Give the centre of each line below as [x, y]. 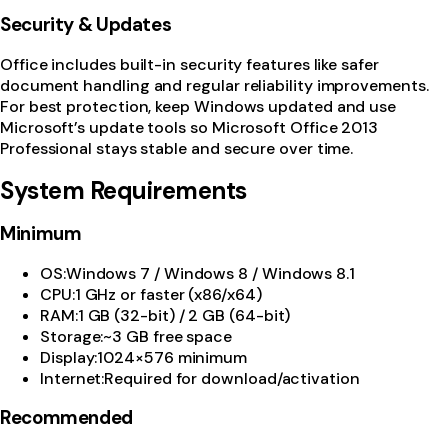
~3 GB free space [168, 337]
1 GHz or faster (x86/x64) [168, 295]
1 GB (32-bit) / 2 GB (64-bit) [184, 316]
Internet [71, 379]
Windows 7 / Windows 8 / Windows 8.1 [210, 274]
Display [67, 358]
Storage [70, 337]
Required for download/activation [232, 379]
